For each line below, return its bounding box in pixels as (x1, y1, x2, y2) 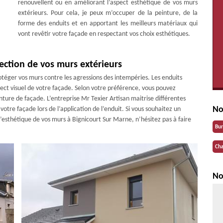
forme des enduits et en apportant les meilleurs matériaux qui (17, 20, 198, 27)
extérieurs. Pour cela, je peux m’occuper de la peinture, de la (17, 9, 198, 17)
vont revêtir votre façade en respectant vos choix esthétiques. (17, 30, 190, 38)
